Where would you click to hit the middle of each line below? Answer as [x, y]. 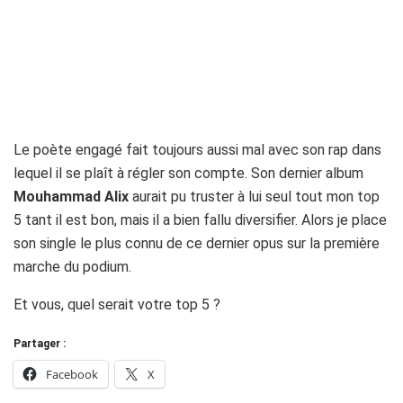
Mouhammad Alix [71, 197]
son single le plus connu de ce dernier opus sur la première [197, 244]
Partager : [40, 344]
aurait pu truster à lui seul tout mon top [254, 197]
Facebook [72, 375]
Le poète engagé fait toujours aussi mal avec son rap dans [197, 150]
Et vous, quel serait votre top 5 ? [117, 305]
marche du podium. [72, 267]
